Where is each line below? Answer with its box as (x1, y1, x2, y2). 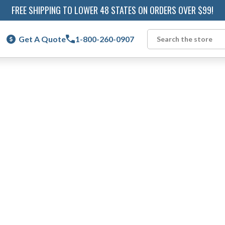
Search (147, 40, 169, 49)
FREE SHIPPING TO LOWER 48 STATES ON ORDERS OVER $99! (12, 4, 213, 17)
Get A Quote (19, 34, 66, 44)
